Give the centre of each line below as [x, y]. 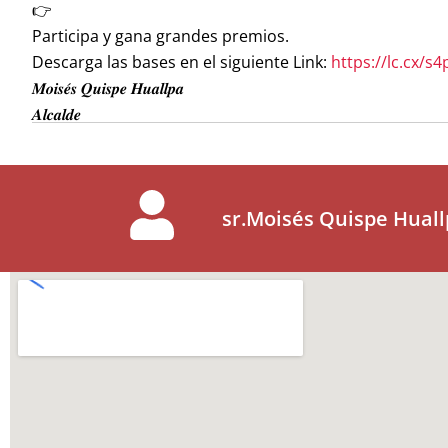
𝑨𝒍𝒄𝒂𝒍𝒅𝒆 [56, 114]
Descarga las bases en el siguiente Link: [179, 62]
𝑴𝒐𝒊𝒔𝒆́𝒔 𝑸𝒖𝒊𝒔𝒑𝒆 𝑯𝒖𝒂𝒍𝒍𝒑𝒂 [108, 88]
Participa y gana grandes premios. [160, 36]
